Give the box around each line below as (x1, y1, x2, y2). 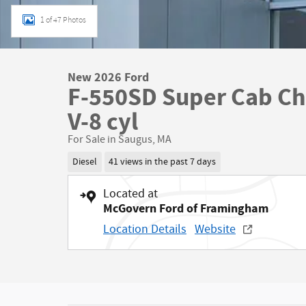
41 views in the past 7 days (109, 156, 217, 169)
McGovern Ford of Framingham (103, 199, 268, 217)
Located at (103, 185, 158, 202)
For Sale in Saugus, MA (68, 133, 171, 148)
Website (195, 221, 236, 238)
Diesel (72, 156, 97, 169)
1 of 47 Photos (40, 15, 86, 25)
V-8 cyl (68, 106, 138, 139)
